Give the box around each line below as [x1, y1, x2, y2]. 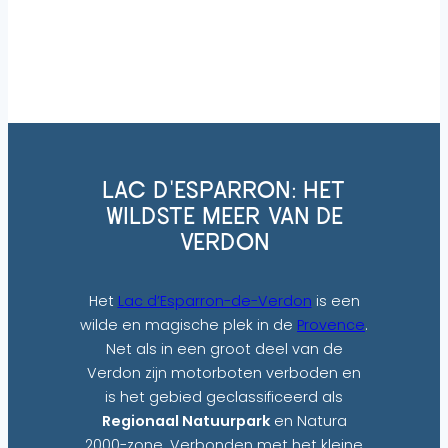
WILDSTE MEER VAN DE [104, 205, 344, 229]
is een [311, 290, 360, 311]
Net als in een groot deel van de [105, 338, 343, 359]
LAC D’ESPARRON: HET [102, 179, 346, 203]
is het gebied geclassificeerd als [105, 386, 343, 407]
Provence [297, 314, 365, 335]
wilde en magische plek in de [80, 314, 297, 335]
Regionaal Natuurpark [101, 410, 270, 431]
